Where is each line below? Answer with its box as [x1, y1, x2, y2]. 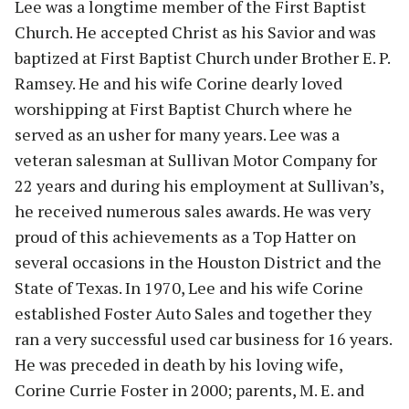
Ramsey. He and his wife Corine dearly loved [15, 72, 342, 95]
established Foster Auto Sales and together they [15, 302, 372, 325]
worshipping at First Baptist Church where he [15, 98, 352, 121]
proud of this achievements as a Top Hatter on [15, 225, 356, 248]
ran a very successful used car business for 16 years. [15, 328, 392, 351]
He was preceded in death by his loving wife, [15, 353, 342, 376]
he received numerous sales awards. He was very [15, 200, 371, 223]
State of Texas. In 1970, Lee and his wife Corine [15, 277, 363, 299]
